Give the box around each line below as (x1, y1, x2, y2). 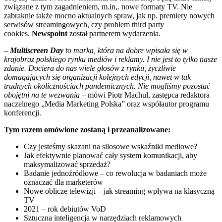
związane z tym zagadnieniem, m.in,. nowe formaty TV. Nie (4, 2, 192, 11)
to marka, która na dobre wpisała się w (63, 46, 188, 55)
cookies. (4, 29, 32, 38)
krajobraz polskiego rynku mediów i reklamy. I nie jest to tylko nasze (4, 55, 217, 63)
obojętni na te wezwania (4, 90, 80, 99)
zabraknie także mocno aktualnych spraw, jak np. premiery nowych (4, 11, 215, 20)
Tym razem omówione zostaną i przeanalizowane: (4, 125, 170, 134)
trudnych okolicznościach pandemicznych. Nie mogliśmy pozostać (4, 81, 210, 90)
